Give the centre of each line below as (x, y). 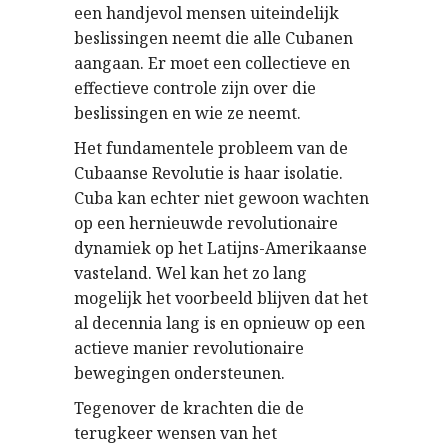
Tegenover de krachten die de (189, 408)
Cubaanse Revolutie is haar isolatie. (208, 173)
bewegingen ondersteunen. (179, 373)
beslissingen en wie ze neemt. (187, 113)
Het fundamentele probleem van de (211, 148)
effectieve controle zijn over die (195, 88)
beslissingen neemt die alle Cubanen (213, 38)
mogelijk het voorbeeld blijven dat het (221, 298)
